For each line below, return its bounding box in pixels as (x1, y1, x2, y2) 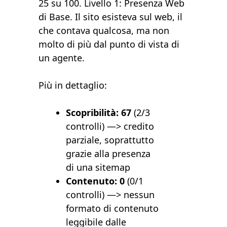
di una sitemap (66, 161, 131, 174)
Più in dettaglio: (39, 79, 107, 92)
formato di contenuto (66, 202, 159, 215)
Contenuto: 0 (66, 175, 125, 187)
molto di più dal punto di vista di (39, 38, 180, 51)
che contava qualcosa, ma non (39, 24, 170, 37)
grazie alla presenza (66, 147, 151, 160)
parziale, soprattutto (66, 134, 155, 146)
